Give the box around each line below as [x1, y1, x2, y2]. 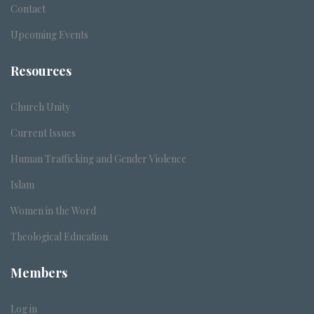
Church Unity [11, 100, 70, 114]
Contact [11, 2, 46, 15]
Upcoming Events [11, 28, 88, 41]
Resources [11, 62, 71, 79]
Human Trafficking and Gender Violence [11, 152, 186, 165]
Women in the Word [11, 204, 96, 217]
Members [11, 264, 67, 281]
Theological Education [11, 230, 108, 243]
